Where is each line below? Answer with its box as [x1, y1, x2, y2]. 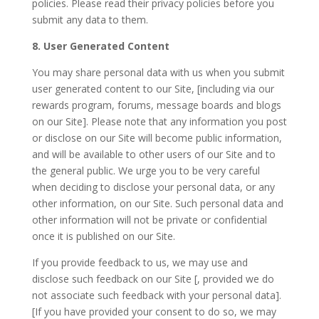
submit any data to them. [31, 13, 148, 26]
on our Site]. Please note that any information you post [31, 115, 287, 128]
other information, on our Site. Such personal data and [31, 197, 283, 210]
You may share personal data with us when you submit [31, 66, 285, 79]
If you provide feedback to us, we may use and [31, 256, 248, 269]
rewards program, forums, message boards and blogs [31, 98, 281, 112]
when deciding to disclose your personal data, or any [31, 180, 275, 194]
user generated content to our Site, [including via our [31, 82, 274, 95]
